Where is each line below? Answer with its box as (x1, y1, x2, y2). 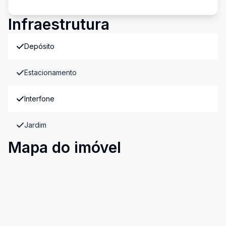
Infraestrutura (8, 15, 109, 33)
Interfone (24, 94, 54, 103)
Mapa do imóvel (8, 138, 121, 156)
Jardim (24, 121, 46, 129)
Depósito (24, 42, 54, 50)
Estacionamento (24, 68, 77, 77)
